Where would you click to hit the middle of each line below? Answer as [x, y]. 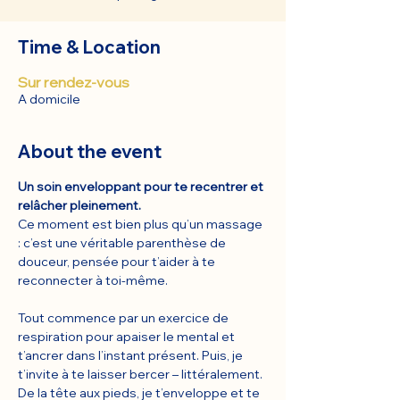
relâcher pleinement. [79, 205]
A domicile [49, 99]
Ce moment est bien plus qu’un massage [142, 224]
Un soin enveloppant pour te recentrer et [142, 187]
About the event [90, 151]
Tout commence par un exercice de [125, 318]
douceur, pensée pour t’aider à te [118, 262]
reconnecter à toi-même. [93, 280]
